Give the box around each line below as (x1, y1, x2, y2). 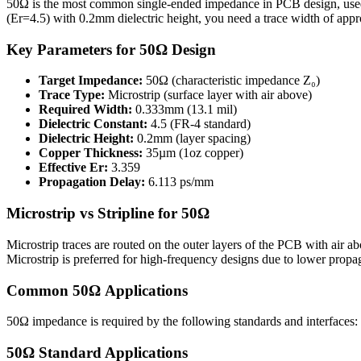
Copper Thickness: (39, 146, 143, 160)
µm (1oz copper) (159, 146, 243, 160)
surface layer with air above (168, 88, 308, 102)
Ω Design (156, 40, 216, 58)
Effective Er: (39, 160, 108, 175)
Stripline (98, 205, 154, 222)
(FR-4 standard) (167, 117, 251, 131)
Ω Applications (89, 281, 188, 299)
